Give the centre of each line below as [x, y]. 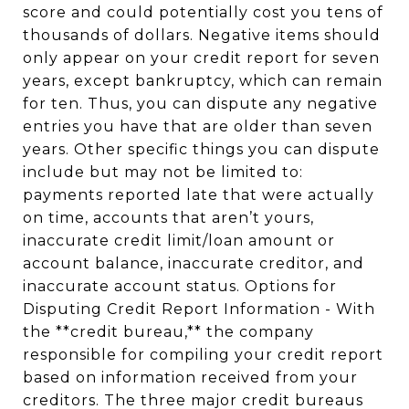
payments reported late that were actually [199, 195]
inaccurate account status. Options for [180, 286]
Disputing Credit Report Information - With [199, 309]
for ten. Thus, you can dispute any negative [200, 104]
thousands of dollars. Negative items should [202, 35]
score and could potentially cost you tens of [203, 12]
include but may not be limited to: [163, 172]
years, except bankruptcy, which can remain [203, 81]
